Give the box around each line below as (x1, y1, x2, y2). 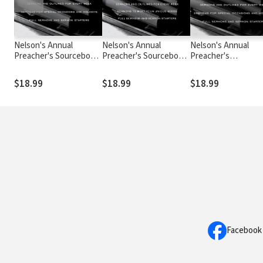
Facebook (227, 224, 262, 237)
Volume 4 (102, 60, 135, 73)
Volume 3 (14, 60, 47, 73)
